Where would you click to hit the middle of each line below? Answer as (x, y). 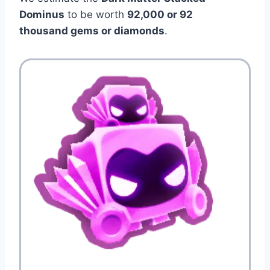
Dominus (42, 14)
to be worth (96, 14)
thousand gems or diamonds (92, 30)
